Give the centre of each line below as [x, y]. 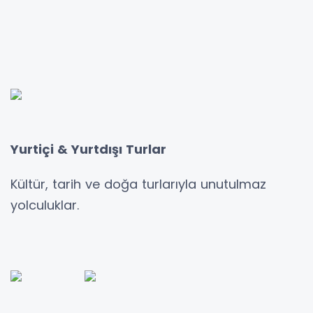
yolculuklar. [45, 205]
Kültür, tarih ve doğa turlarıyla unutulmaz [138, 184]
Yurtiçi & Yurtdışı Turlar [88, 149]
